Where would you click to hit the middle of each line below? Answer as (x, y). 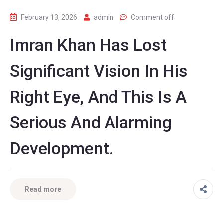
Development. (62, 148)
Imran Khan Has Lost (88, 45)
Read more (43, 189)
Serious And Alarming (91, 122)
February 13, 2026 (49, 17)
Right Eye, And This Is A (98, 96)
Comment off (153, 17)
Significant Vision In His (99, 70)
